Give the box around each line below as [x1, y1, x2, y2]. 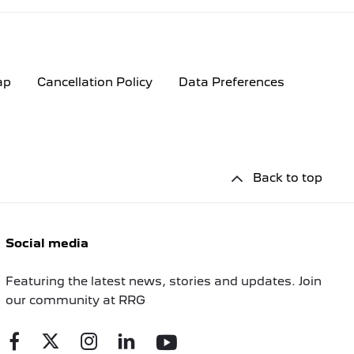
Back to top [253, 170, 322, 185]
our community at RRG [5, 292, 145, 307]
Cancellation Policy [37, 75, 153, 90]
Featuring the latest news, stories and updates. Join [5, 273, 322, 288]
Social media [5, 235, 88, 250]
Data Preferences [179, 75, 284, 90]
